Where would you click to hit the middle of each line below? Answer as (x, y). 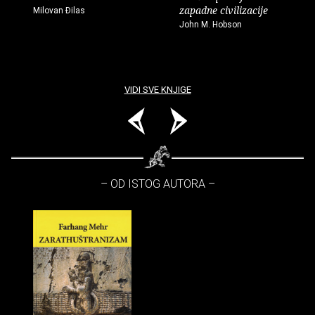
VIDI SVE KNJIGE (157, 89)
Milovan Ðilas (59, 10)
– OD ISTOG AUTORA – (157, 184)
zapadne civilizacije (224, 10)
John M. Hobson (211, 24)
